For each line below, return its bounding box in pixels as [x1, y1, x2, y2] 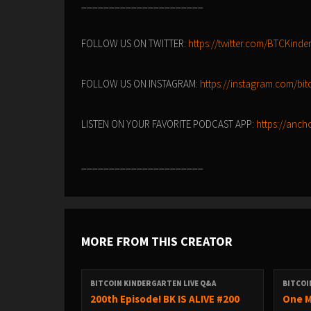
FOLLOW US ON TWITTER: [81, 37, 188, 50]
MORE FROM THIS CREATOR [81, 233, 233, 249]
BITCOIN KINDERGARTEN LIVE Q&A [90, 278, 216, 288]
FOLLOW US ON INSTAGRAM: [81, 77, 200, 90]
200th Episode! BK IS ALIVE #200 [90, 292, 239, 305]
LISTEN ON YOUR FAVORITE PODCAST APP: [81, 117, 256, 131]
